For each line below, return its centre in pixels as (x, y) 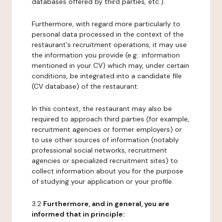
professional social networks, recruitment (99, 150)
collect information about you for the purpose (108, 171)
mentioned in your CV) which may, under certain (111, 65)
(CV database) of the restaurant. (85, 86)
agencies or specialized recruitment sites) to (105, 161)
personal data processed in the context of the (108, 34)
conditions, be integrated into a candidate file (107, 76)
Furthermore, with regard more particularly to (106, 24)
